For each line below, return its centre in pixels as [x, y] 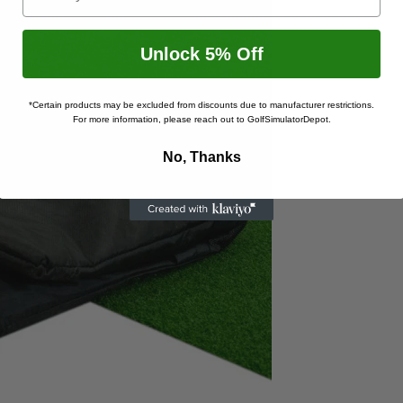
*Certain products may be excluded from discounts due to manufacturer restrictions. [201, 105]
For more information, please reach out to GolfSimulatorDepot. [201, 119]
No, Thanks [201, 157]
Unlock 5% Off [201, 54]
